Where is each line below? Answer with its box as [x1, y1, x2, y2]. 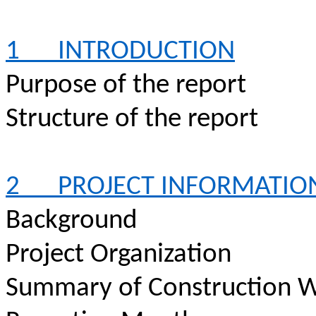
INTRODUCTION [58, 38, 235, 66]
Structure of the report [6, 106, 258, 133]
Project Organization [6, 241, 231, 269]
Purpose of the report [6, 72, 246, 99]
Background [6, 207, 137, 235]
